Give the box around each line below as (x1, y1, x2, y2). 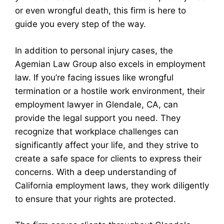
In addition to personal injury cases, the (15, 45, 173, 55)
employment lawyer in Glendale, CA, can (15, 99, 178, 109)
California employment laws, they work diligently (15, 180, 209, 190)
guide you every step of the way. (15, 19, 146, 29)
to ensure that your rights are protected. (15, 193, 176, 204)
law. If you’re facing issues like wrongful (15, 72, 173, 82)
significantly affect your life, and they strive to (15, 139, 198, 150)
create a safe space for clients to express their (15, 153, 201, 163)
